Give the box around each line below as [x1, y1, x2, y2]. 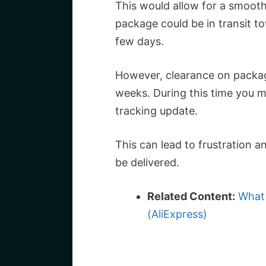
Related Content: [147, 190, 235, 202]
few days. [115, 35, 164, 47]
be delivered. [115, 156, 179, 169]
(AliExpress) [147, 208, 207, 220]
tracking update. [115, 104, 198, 117]
